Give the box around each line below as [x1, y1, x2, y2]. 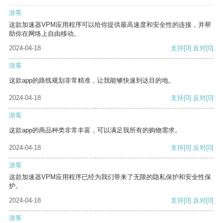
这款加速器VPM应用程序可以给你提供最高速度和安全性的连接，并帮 [9, 21, 211, 29]
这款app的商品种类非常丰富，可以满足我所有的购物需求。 [9, 126, 181, 134]
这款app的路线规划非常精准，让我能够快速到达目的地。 [9, 77, 175, 85]
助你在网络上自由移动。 [9, 30, 80, 38]
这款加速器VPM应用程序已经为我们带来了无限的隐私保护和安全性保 [9, 173, 211, 181]
